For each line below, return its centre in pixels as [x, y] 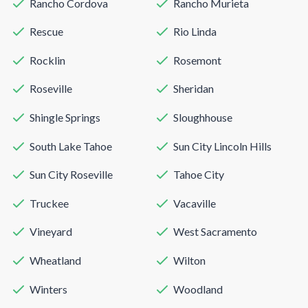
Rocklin [47, 60]
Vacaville [195, 203]
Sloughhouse [203, 117]
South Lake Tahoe [71, 146]
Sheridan [194, 89]
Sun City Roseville [71, 175]
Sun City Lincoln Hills [222, 146]
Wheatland [55, 260]
